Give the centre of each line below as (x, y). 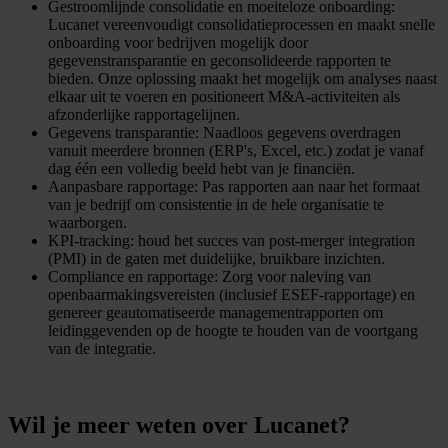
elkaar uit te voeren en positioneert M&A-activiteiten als (224, 96)
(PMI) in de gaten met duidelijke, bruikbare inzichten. (216, 258)
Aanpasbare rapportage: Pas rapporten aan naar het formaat (234, 186)
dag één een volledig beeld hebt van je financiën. (201, 168)
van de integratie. (102, 348)
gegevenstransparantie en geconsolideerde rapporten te (219, 60)
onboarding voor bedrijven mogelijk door (178, 42)
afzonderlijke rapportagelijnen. (144, 114)
